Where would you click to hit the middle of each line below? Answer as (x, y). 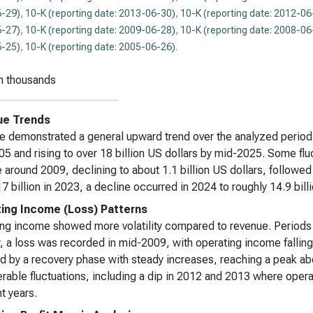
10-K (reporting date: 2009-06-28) (100, 30)
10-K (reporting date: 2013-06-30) (100, 13)
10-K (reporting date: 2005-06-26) (100, 47)
